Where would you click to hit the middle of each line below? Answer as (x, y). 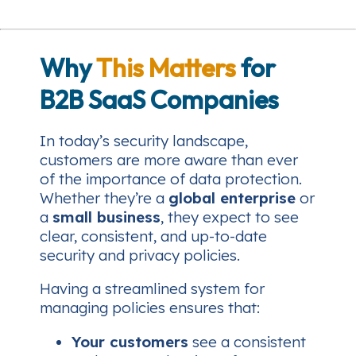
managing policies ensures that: (150, 308)
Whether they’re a (104, 197)
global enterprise (232, 197)
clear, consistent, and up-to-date (153, 236)
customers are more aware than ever (169, 159)
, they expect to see (230, 217)
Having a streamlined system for (152, 289)
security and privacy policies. (140, 255)
